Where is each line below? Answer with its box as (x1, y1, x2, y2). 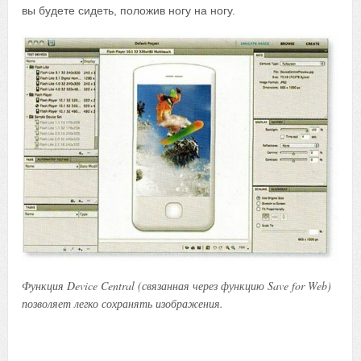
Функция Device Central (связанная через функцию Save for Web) (22, 277, 332, 293)
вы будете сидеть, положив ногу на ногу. (22, 4, 236, 18)
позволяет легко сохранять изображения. (22, 295, 224, 311)
